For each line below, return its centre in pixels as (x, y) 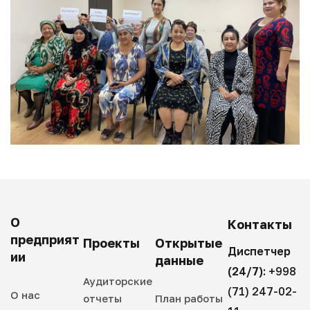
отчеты (102, 299)
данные (179, 261)
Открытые (189, 243)
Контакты (259, 225)
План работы (189, 299)
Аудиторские (117, 281)
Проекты (111, 243)
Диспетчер (259, 252)
